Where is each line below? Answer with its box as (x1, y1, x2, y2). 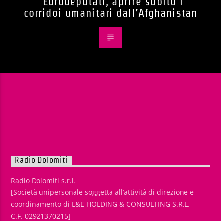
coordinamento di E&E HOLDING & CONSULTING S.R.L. (11, 199, 190, 209)
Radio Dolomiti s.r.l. (11, 175, 76, 185)
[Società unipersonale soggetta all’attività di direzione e (11, 187, 194, 197)
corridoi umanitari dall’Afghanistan (23, 6, 198, 19)
